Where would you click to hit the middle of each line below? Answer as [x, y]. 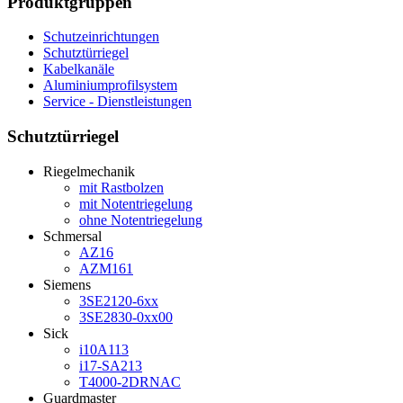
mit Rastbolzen [121, 187]
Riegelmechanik [89, 171]
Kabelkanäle [79, 69]
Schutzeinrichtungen [101, 37]
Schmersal [72, 236]
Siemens [67, 284]
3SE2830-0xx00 [126, 317]
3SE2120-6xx [119, 300]
